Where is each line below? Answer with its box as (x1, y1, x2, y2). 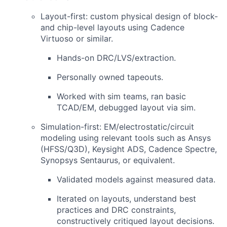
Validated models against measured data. (57, 174, 215, 185)
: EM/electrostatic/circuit (99, 122, 194, 132)
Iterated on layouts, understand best (57, 194, 196, 204)
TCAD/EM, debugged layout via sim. (57, 102, 196, 113)
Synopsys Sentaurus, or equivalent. (41, 155, 175, 166)
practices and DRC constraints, (57, 205, 176, 215)
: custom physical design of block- (86, 11, 218, 22)
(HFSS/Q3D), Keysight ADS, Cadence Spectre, (41, 144, 217, 155)
